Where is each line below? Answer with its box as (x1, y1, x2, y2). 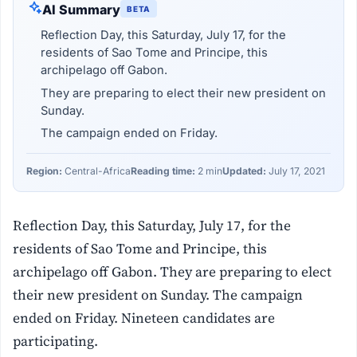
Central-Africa (62, 164, 131, 177)
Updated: (222, 164, 267, 177)
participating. (13, 331, 99, 351)
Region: (26, 164, 63, 177)
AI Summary (42, 2, 121, 18)
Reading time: (131, 164, 196, 177)
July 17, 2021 (266, 164, 326, 177)
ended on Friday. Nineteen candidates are (13, 308, 276, 328)
